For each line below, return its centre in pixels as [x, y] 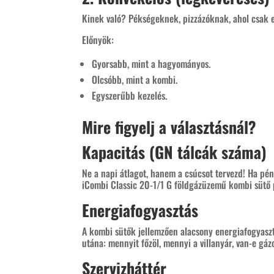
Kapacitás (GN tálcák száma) [175, 152]
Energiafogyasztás [140, 210]
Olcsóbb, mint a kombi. [135, 79]
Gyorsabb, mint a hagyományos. [151, 63]
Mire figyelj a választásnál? [169, 127]
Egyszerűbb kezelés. [130, 95]
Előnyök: [98, 39]
